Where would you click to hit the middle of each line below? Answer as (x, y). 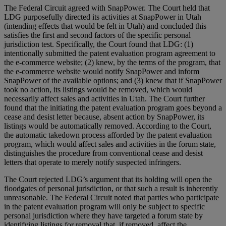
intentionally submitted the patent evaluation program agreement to (110, 53)
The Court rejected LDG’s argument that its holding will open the (108, 179)
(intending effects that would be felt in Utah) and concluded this (105, 26)
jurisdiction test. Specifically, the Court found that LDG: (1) (99, 44)
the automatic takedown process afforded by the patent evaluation (108, 135)
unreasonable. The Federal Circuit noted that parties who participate (111, 197)
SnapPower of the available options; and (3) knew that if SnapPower (113, 80)
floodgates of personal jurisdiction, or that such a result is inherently (111, 188)
